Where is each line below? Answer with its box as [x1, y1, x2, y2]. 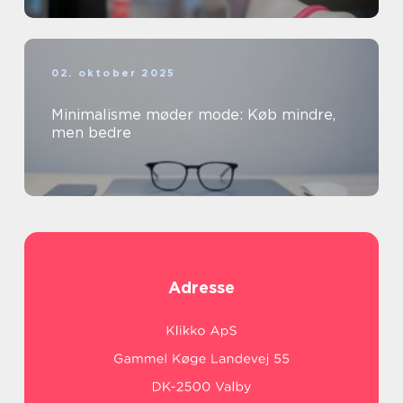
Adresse [168, 278, 235, 298]
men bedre [51, 124, 131, 142]
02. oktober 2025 [51, 67, 176, 80]
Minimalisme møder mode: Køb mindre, [51, 106, 336, 124]
